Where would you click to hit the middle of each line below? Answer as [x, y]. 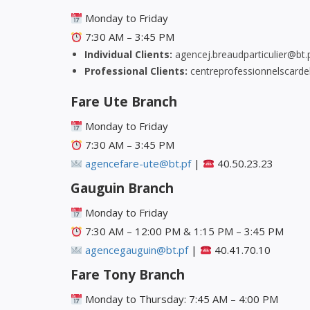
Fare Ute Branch [124, 102]
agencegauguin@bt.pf [137, 250]
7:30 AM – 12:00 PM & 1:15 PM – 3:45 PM [183, 231]
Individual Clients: [128, 55]
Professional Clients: [136, 71]
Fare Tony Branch [128, 275]
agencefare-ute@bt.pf [138, 164]
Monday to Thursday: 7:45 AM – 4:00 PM [181, 299]
